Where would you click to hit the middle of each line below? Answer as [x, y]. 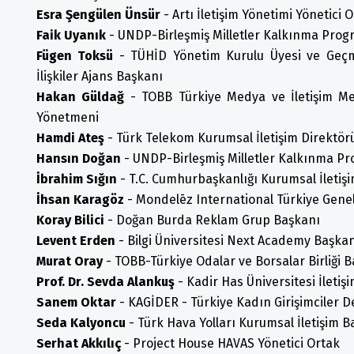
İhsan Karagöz [80, 200]
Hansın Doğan [80, 158]
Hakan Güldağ [81, 97]
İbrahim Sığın [77, 179]
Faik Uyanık [71, 35]
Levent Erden [76, 241]
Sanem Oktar [76, 302]
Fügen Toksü [75, 56]
